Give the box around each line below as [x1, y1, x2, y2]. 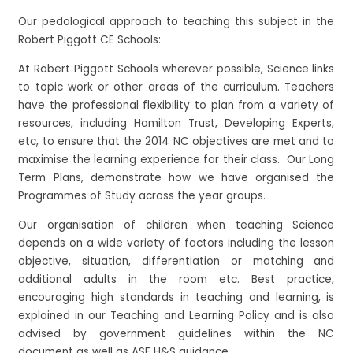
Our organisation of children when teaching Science [18, 217, 335, 232]
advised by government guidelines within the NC [18, 325, 335, 341]
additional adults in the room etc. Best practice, [18, 271, 335, 287]
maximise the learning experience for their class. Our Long [18, 151, 335, 167]
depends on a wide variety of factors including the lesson [18, 235, 335, 251]
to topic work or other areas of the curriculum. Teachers [18, 79, 335, 95]
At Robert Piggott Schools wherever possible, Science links [18, 61, 335, 76]
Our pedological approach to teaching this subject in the [18, 14, 335, 30]
